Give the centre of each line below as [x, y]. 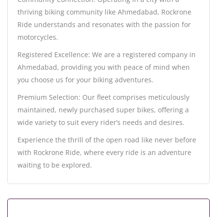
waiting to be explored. [55, 165]
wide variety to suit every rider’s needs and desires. [101, 123]
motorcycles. [38, 37]
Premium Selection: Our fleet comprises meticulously [103, 97]
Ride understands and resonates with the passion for [104, 25]
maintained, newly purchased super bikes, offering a [103, 110]
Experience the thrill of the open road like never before [107, 140]
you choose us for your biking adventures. [85, 80]
